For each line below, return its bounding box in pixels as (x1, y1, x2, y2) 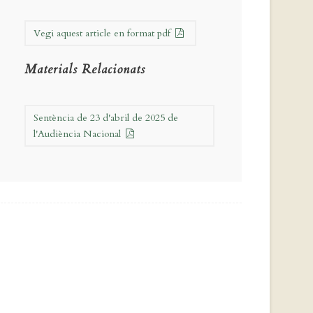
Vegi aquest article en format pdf (34, 27, 173, 41)
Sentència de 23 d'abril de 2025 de (34, 111, 178, 125)
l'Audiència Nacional (34, 127, 124, 141)
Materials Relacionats (24, 61, 145, 79)
